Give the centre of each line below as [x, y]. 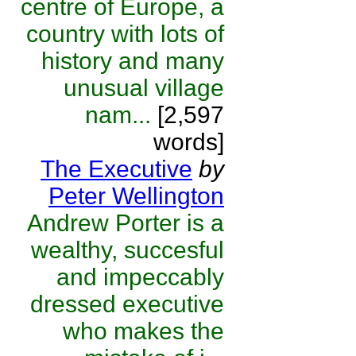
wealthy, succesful [128, 250]
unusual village [144, 88]
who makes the [143, 331]
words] [189, 142]
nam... [118, 115]
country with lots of [125, 34]
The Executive [116, 169]
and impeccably [140, 277]
